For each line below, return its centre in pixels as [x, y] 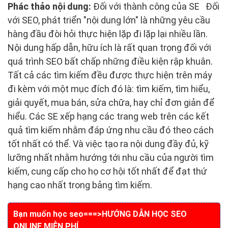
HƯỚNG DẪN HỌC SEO [144, 214]
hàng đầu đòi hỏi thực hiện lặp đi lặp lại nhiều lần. [108, 34]
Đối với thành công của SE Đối [155, 7]
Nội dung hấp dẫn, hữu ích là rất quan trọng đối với [109, 48]
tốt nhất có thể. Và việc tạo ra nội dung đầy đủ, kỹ [108, 144]
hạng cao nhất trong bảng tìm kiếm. [80, 185]
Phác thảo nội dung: [49, 7]
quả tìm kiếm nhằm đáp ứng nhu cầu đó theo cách [111, 130]
